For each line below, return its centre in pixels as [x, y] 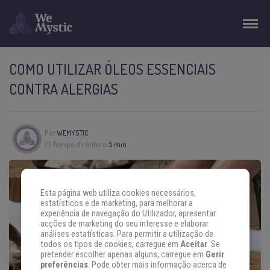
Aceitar [193, 245]
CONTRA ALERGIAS [64, 89]
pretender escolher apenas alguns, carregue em [123, 255]
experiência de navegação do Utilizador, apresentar [128, 214]
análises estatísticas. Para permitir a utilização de [127, 234]
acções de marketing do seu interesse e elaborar [124, 224]
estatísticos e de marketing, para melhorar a [116, 204]
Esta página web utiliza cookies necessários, [118, 193]
